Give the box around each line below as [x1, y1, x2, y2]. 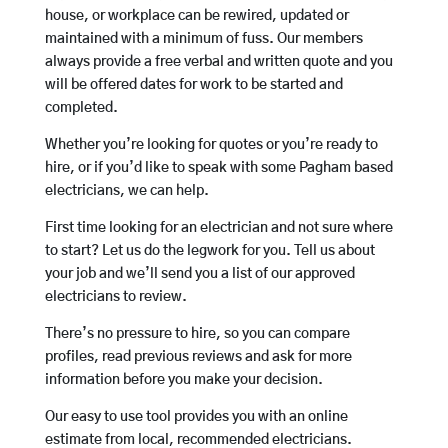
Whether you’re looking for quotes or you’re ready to [44, 138, 378, 153]
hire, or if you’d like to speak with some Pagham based [44, 161, 393, 176]
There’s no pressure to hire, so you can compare [44, 327, 350, 342]
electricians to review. [44, 290, 187, 305]
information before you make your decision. [44, 373, 323, 388]
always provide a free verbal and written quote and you [44, 55, 393, 70]
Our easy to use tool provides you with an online [44, 410, 348, 425]
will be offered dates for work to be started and [44, 78, 343, 93]
